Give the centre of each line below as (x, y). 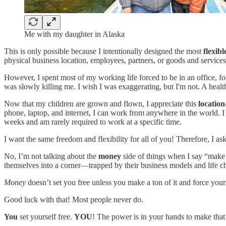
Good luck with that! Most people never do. (74, 200)
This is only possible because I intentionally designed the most (104, 51)
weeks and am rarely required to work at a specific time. (93, 122)
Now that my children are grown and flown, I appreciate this (101, 104)
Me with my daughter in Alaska (74, 34)
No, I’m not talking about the (51, 156)
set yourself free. (46, 217)
